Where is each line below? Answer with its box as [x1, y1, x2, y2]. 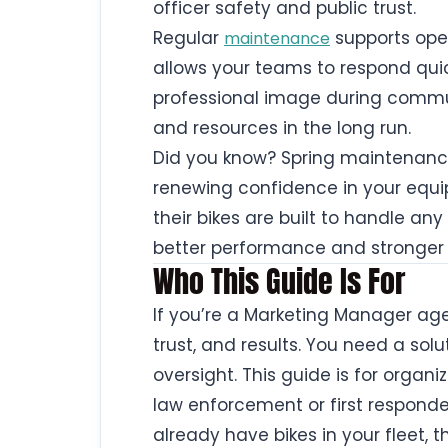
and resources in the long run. [153, 116, 411, 140]
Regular [153, 26, 224, 50]
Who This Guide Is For [153, 259, 405, 304]
